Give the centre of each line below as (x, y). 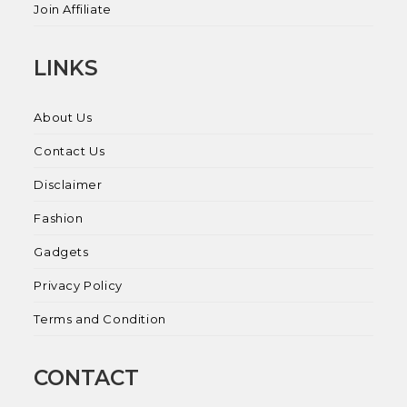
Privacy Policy (78, 285)
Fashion (59, 218)
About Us (63, 117)
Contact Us (69, 150)
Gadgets (61, 251)
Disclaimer (68, 184)
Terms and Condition (100, 318)
